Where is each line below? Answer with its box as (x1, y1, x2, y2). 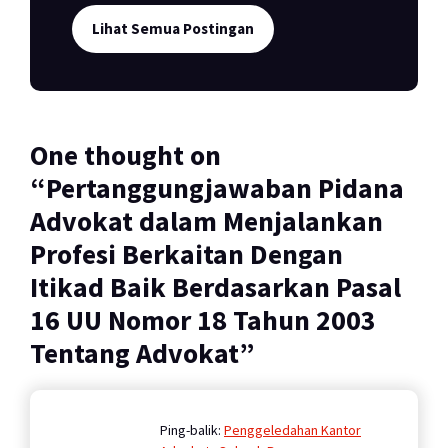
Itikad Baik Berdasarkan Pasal (30, 270, 401, 306)
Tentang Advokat (30, 336, 239, 372)
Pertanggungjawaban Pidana (46, 171, 404, 207)
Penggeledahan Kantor (224, 421, 361, 440)
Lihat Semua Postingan (92, 19, 255, 39)
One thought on (30, 138, 221, 174)
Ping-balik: (160, 421, 224, 440)
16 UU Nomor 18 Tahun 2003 (30, 303, 376, 339)
